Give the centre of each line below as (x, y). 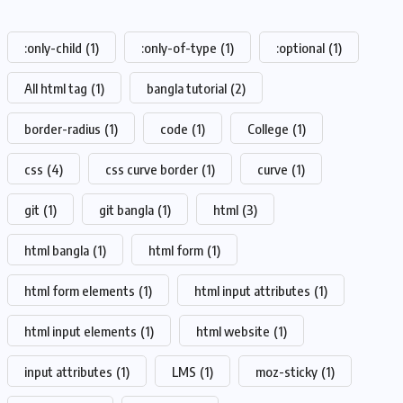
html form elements (80, 291)
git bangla (126, 210)
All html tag (56, 89)
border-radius (63, 129)
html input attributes (252, 291)
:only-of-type (179, 48)
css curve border (152, 170)
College (268, 129)
